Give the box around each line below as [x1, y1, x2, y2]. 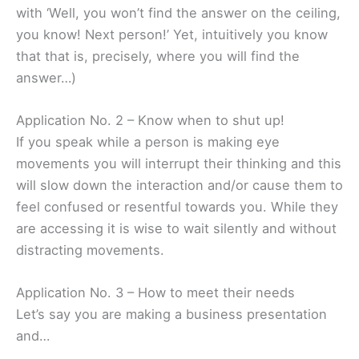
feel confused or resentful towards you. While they [16, 198, 338, 215]
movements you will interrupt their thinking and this [16, 155, 341, 171]
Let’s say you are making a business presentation [16, 306, 327, 323]
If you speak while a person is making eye [16, 133, 280, 150]
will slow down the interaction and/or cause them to [16, 176, 343, 193]
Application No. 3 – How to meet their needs [16, 284, 295, 301]
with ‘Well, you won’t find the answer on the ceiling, [16, 4, 341, 21]
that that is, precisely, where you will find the [16, 47, 300, 64]
